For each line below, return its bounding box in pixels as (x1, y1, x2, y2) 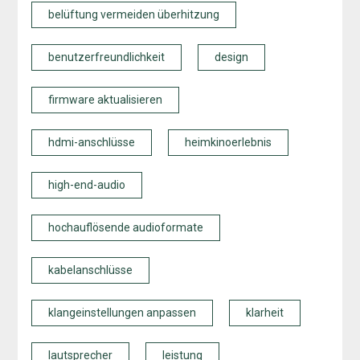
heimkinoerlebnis (184, 136, 272, 149)
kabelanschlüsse (47, 264, 133, 277)
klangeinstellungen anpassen (47, 306, 196, 320)
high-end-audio (47, 178, 125, 192)
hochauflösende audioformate (47, 221, 203, 235)
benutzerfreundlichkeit (47, 51, 165, 64)
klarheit (245, 306, 284, 320)
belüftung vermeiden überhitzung (47, 8, 219, 22)
